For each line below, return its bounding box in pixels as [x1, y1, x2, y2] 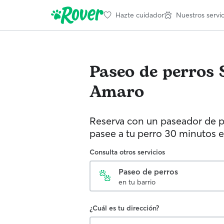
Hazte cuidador [115, 10, 164, 19]
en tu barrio [118, 177, 155, 186]
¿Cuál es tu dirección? [89, 203, 159, 212]
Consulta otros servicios [89, 147, 165, 156]
